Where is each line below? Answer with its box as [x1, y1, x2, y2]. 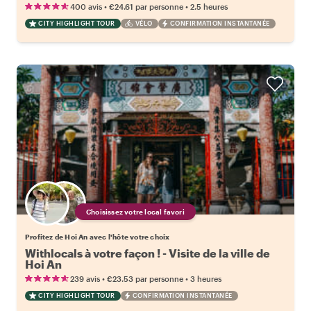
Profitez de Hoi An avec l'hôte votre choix [25, 232, 170, 241]
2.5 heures [190, 1, 228, 11]
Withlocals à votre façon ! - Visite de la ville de [25, 246, 270, 260]
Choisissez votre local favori [86, 207, 185, 216]
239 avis [70, 274, 100, 283]
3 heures [190, 274, 221, 283]
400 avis [70, 1, 102, 11]
